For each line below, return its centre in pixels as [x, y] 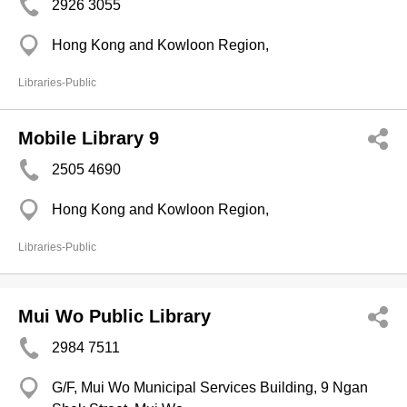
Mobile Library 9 [89, 138]
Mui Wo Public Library [114, 316]
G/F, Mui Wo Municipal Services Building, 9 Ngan [210, 387]
